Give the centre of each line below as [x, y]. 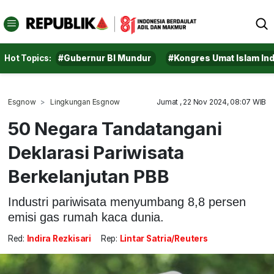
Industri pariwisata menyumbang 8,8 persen [127, 202]
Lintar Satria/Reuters [164, 239]
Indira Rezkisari [59, 239]
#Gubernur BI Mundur [105, 58]
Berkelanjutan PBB [88, 176]
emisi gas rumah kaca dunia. [86, 217]
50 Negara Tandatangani [115, 128]
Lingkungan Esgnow [85, 102]
